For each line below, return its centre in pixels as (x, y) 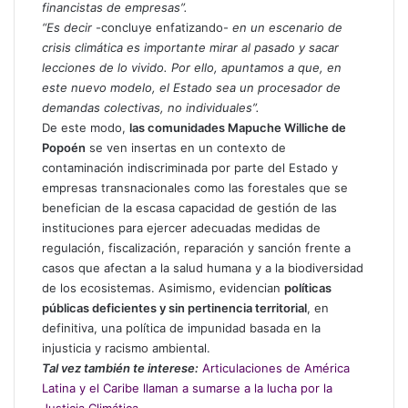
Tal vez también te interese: (120, 368)
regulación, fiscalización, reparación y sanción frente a (196, 248)
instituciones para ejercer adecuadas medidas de (181, 228)
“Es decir (67, 28)
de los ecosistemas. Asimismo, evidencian (163, 288)
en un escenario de (287, 28)
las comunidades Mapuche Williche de (238, 128)
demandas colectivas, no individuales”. (151, 108)
